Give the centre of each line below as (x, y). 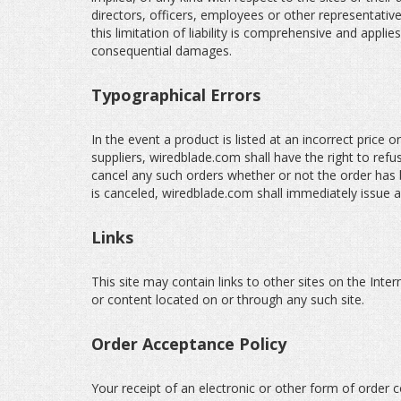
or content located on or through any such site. (228, 299)
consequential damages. (162, 51)
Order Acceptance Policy (189, 344)
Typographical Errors (176, 95)
